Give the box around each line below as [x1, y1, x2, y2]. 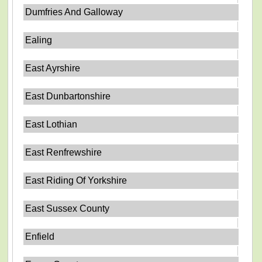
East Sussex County [25, 203, 110, 213]
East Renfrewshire [25, 147, 102, 157]
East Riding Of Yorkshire [25, 175, 127, 185]
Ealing [25, 35, 53, 45]
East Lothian [25, 119, 78, 129]
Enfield [25, 231, 55, 242]
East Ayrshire [25, 63, 81, 73]
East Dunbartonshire [25, 91, 111, 101]
